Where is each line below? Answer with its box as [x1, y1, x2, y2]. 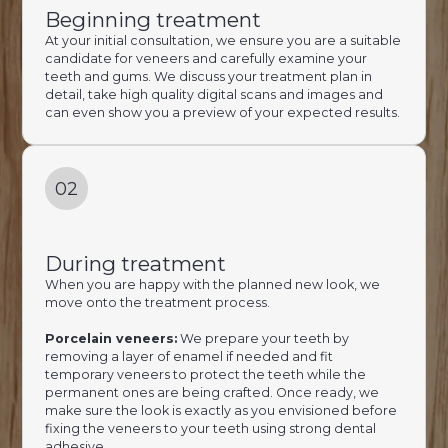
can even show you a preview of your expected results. [44, 105, 400, 121]
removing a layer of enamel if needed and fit [44, 348, 333, 364]
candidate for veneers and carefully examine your [44, 51, 367, 67]
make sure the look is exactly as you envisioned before [44, 402, 397, 418]
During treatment [44, 250, 226, 276]
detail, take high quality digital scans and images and [44, 87, 383, 103]
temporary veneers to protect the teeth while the [44, 366, 366, 382]
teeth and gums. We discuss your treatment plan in [44, 69, 372, 85]
